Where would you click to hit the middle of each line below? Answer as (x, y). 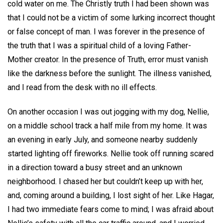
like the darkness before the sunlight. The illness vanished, (110, 74)
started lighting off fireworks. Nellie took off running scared (111, 153)
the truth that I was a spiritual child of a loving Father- (99, 46)
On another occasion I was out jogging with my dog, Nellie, (108, 111)
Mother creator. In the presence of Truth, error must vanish (108, 60)
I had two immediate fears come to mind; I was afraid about (111, 209)
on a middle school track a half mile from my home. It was (107, 125)
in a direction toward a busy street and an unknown (95, 167)
